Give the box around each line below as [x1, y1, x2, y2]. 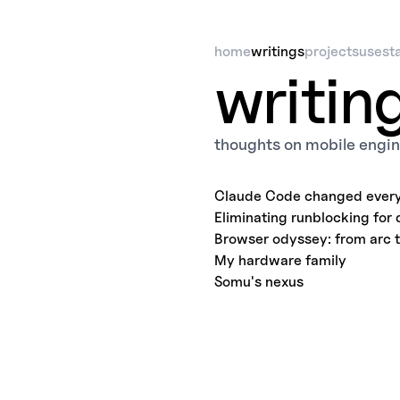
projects [304, 43, 359, 60]
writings [251, 43, 304, 60]
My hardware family [214, 252, 346, 269]
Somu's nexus [214, 273, 304, 290]
